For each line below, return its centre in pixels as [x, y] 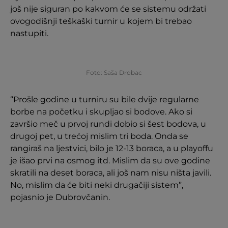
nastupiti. [29, 33]
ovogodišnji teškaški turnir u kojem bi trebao [101, 21]
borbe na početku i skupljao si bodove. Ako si [101, 111]
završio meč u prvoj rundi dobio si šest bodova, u [108, 124]
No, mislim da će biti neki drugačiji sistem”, [97, 185]
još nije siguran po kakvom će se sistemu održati [108, 9]
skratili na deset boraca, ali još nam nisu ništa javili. [111, 173]
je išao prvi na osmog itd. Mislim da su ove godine [110, 160]
